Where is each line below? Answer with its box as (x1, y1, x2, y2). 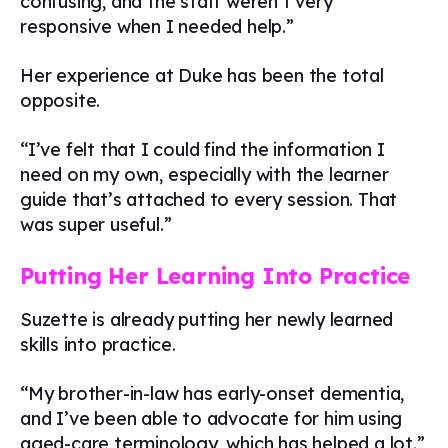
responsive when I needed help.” (20, 15, 294, 38)
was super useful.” (20, 213, 172, 236)
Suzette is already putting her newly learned (20, 308, 394, 331)
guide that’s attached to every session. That (20, 188, 398, 211)
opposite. (20, 89, 101, 112)
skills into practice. (20, 333, 181, 356)
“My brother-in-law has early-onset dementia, (20, 382, 405, 405)
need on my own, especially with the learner (20, 163, 389, 186)
